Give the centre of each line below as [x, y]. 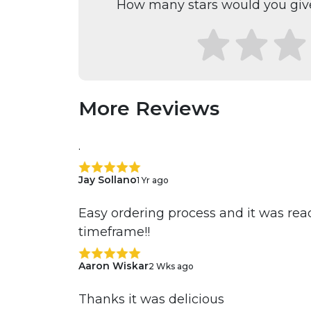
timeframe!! [114, 232]
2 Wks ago [171, 266]
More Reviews [149, 108]
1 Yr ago [152, 180]
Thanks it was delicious [151, 300]
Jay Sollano [107, 180]
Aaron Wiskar [113, 266]
